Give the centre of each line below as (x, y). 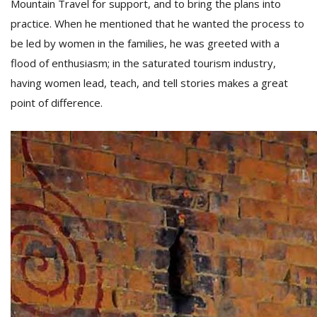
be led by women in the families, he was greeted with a (145, 43)
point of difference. (58, 103)
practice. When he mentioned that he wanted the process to (157, 23)
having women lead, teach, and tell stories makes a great (149, 83)
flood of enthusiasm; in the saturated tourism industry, (143, 63)
